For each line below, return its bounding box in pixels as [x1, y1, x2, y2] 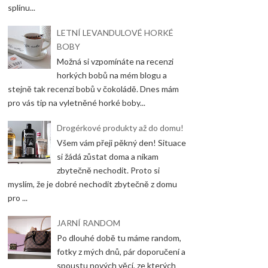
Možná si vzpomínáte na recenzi [57, 56, 174, 67]
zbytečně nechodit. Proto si [57, 165, 160, 176]
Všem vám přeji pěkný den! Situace [57, 138, 187, 148]
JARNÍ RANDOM [57, 217, 121, 228]
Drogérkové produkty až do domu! [57, 122, 184, 133]
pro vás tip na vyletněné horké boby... [7, 98, 145, 108]
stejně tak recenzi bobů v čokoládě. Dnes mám [7, 84, 179, 95]
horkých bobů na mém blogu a [57, 70, 167, 81]
